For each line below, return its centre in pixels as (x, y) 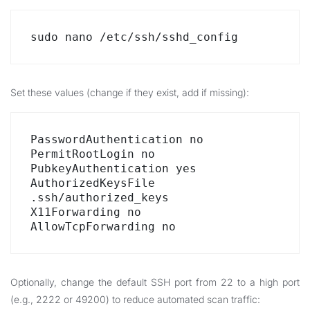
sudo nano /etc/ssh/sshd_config (134, 37)
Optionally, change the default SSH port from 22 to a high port (155, 282)
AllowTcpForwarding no (103, 227)
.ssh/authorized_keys (100, 198)
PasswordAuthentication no (117, 139)
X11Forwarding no (86, 212)
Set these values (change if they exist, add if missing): (130, 92)
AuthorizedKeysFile (93, 183)
